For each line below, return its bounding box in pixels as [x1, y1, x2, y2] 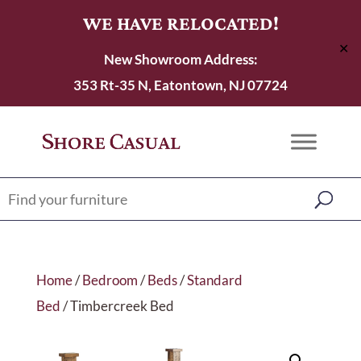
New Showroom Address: [103, 51, 258, 68]
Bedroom [81, 272, 138, 288]
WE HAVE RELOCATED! [82, 12, 279, 34]
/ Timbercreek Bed [60, 297, 174, 314]
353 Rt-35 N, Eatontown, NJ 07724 [73, 77, 288, 93]
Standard [186, 272, 243, 288]
